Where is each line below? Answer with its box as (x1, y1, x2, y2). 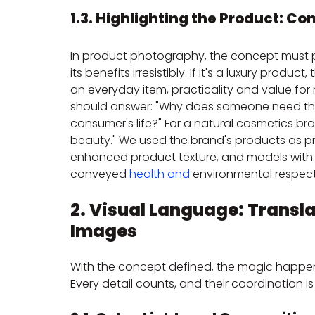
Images (70, 219, 137, 243)
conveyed (70, 166, 129, 183)
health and (129, 166, 190, 183)
